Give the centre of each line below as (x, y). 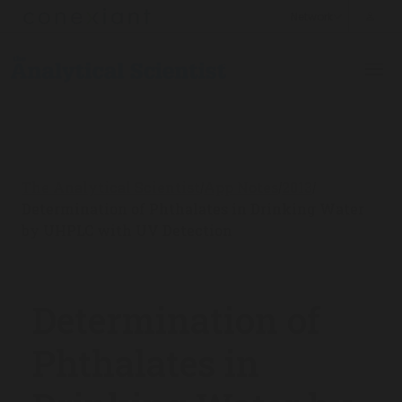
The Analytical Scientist (111, 187)
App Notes (241, 187)
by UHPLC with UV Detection (127, 230)
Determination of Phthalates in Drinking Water (193, 209)
